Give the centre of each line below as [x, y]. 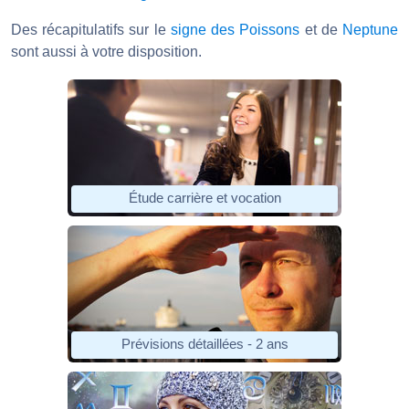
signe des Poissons [235, 29]
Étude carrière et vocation [204, 198]
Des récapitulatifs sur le [91, 29]
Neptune [371, 29]
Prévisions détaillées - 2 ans [204, 344]
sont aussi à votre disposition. [106, 51]
